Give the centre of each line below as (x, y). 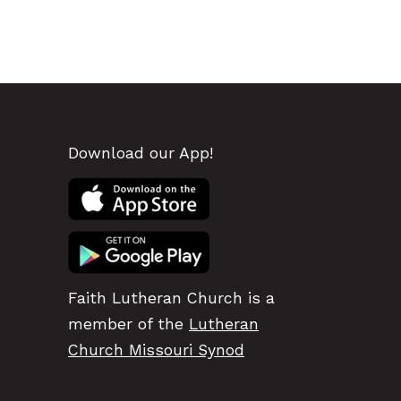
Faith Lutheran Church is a (171, 298)
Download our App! (141, 153)
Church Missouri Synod (156, 350)
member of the (128, 324)
